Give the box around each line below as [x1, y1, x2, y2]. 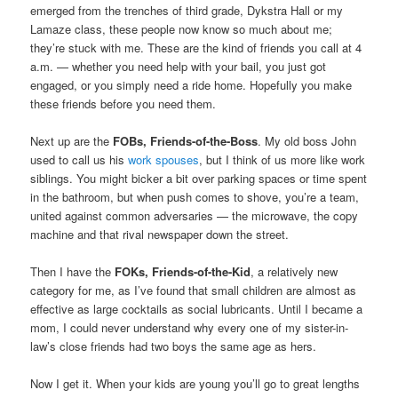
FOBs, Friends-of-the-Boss [113, 131, 259, 149]
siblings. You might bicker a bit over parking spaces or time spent [30, 169, 368, 187]
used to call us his [30, 150, 129, 168]
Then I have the [30, 262, 115, 280]
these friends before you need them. [30, 94, 217, 112]
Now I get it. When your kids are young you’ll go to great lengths [30, 375, 361, 393]
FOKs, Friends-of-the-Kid [115, 262, 251, 280]
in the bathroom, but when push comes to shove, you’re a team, [30, 187, 360, 205]
